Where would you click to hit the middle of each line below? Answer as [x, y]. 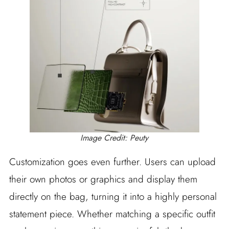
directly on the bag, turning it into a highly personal [113, 197]
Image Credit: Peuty [114, 138]
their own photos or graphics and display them [103, 179]
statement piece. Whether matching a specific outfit [112, 214]
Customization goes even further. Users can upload [112, 162]
